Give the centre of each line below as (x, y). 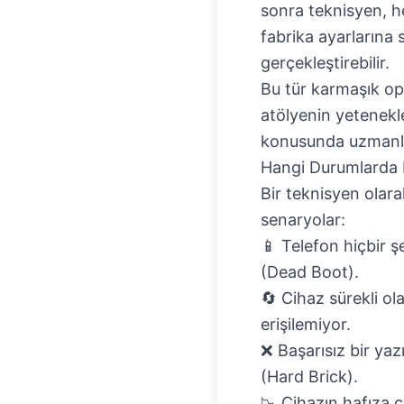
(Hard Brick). (309, 376)
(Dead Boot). (310, 272)
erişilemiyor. (306, 324)
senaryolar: (303, 220)
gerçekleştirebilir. (325, 63)
